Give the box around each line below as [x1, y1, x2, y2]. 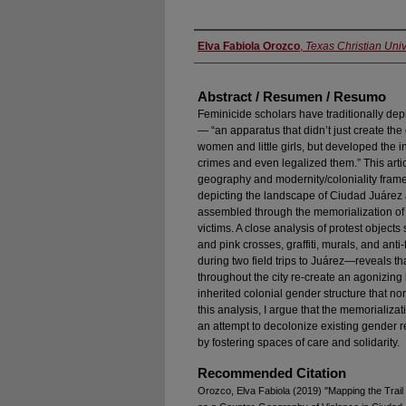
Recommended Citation [198, 364, 346, 381]
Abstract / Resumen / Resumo [198, 88, 386, 104]
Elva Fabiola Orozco [198, 39, 300, 53]
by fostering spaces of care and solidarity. [198, 335, 400, 349]
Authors [194, 35, 256, 56]
